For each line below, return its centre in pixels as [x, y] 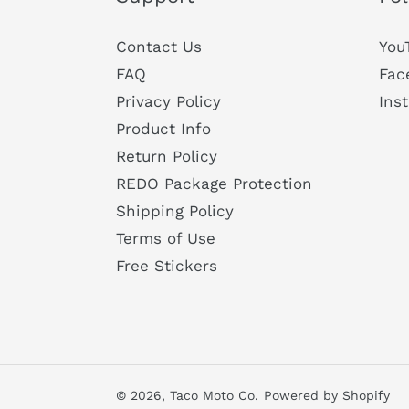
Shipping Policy [175, 210]
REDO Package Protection [214, 183]
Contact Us [159, 46]
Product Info [163, 128]
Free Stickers [167, 265]
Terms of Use [166, 238]
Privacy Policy [168, 101]
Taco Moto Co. [214, 395]
